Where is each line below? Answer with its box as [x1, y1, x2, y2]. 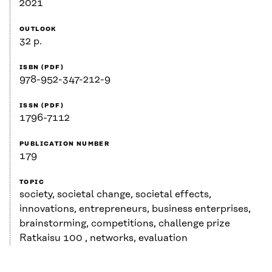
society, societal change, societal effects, [19, 189, 211, 200]
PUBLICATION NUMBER [19, 140, 110, 148]
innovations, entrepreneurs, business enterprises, [19, 203, 251, 215]
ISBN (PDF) [19, 64, 64, 72]
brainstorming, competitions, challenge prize [19, 218, 230, 229]
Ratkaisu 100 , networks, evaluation [19, 233, 188, 244]
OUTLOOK [19, 25, 57, 33]
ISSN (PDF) [19, 102, 64, 110]
